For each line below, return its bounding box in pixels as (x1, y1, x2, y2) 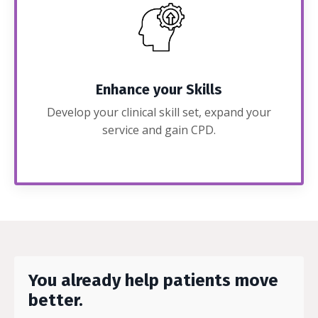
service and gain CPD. (102, 122, 216, 138)
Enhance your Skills (96, 81, 222, 99)
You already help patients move (28, 270, 278, 291)
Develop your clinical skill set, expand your (47, 104, 271, 121)
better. (28, 290, 83, 311)
